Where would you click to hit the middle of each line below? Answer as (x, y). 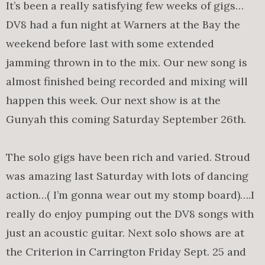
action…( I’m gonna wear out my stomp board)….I (130, 195)
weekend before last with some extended (110, 43)
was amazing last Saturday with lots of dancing (127, 176)
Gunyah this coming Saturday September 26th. (126, 119)
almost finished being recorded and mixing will (127, 81)
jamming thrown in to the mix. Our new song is (127, 62)
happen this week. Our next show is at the (113, 100)
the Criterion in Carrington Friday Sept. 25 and (126, 252)
